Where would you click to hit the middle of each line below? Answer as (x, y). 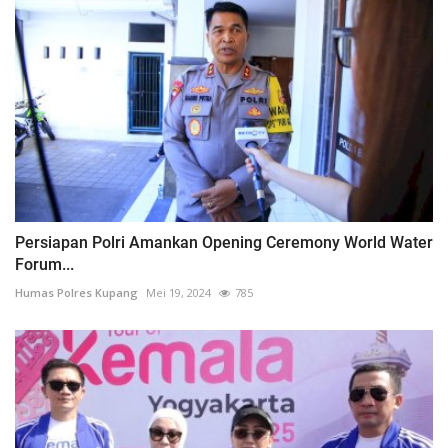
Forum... (44, 265)
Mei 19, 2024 (178, 293)
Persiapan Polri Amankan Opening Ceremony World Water (224, 243)
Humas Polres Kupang (76, 293)
